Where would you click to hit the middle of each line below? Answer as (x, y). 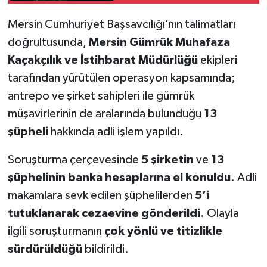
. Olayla (219, 213)
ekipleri (217, 60)
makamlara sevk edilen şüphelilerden (101, 195)
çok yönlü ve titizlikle (163, 231)
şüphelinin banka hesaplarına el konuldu (119, 177)
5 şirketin (167, 159)
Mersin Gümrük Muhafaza (159, 42)
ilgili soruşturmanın (56, 231)
